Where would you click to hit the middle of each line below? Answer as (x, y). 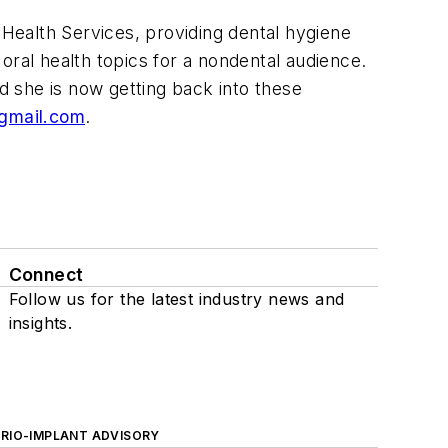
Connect (46, 274)
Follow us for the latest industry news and (176, 298)
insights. (40, 322)
